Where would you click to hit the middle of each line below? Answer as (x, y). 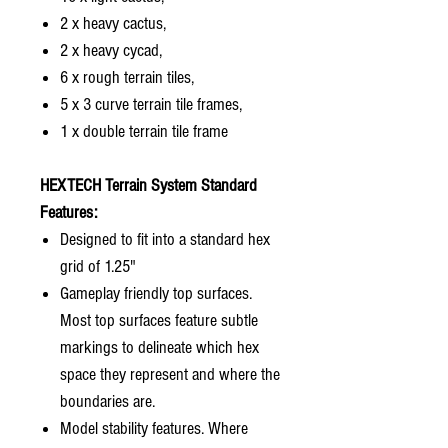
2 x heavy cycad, (111, 50)
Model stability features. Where (154, 428)
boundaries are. (107, 401)
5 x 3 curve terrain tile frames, (151, 104)
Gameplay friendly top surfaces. (156, 293)
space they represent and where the (170, 374)
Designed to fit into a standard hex (165, 239)
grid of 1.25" (98, 266)
